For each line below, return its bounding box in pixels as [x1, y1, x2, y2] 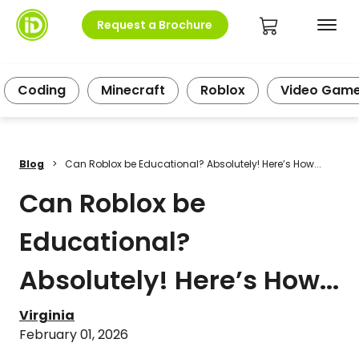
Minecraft [101, 81, 165, 99]
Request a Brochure [97, 16, 213, 33]
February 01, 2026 [19, 325, 128, 344]
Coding [18, 81, 66, 99]
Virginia [19, 306, 75, 325]
